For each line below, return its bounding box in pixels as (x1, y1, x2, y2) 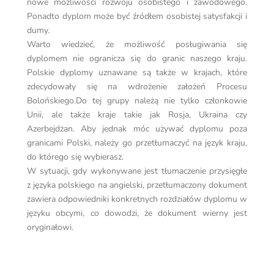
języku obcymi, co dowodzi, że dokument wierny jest (27, 207, 247, 220)
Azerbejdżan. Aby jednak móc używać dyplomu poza (27, 123, 247, 135)
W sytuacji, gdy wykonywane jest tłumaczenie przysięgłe (27, 165, 247, 177)
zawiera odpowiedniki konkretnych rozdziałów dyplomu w (27, 193, 247, 206)
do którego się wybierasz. (27, 151, 124, 163)
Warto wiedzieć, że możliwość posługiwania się (27, 39, 247, 51)
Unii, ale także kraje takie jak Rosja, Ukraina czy (27, 109, 247, 121)
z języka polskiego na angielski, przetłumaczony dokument (27, 179, 247, 191)
